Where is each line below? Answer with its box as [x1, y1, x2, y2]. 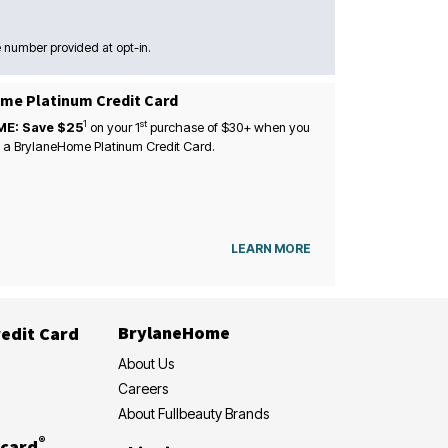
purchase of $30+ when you [146, 120, 310, 135]
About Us [118, 354, 174, 372]
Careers [118, 379, 168, 397]
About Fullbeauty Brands [118, 404, 269, 422]
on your [86, 120, 135, 135]
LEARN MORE [230, 240, 311, 256]
